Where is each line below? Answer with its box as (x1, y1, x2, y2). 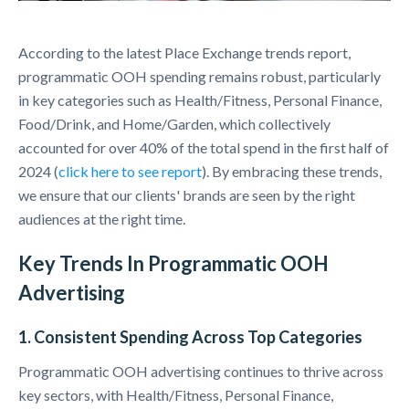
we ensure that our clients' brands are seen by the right (18, 186, 355, 204)
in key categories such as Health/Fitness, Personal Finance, (18, 91, 382, 110)
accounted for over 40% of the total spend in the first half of (18, 139, 389, 157)
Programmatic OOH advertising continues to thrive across (18, 362, 383, 381)
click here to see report (58, 163, 202, 181)
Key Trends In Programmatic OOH (18, 251, 329, 277)
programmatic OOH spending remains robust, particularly (18, 68, 381, 86)
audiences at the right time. (18, 210, 185, 228)
